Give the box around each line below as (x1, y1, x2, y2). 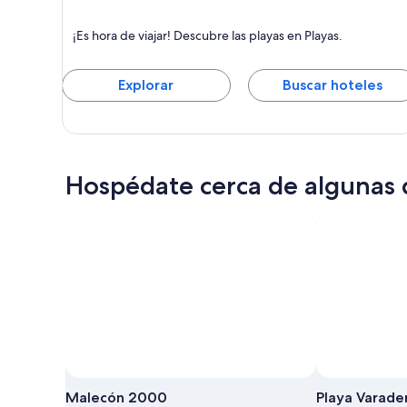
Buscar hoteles (282, 75, 382, 94)
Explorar (118, 75, 174, 94)
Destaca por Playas (62, 35, 184, 55)
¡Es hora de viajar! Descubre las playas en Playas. (73, 26, 342, 44)
